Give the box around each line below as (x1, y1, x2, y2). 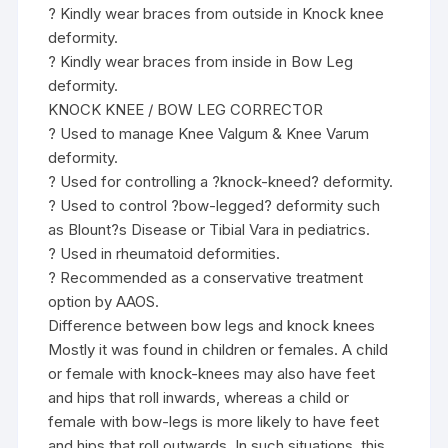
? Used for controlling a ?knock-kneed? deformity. (48, 172, 394, 192)
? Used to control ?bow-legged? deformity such (48, 196, 381, 216)
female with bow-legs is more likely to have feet (48, 412, 380, 432)
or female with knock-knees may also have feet (48, 364, 376, 384)
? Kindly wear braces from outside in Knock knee (48, 4, 385, 24)
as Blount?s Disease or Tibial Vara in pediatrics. (48, 220, 371, 240)
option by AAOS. (48, 292, 160, 312)
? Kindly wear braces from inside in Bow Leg (48, 52, 354, 72)
